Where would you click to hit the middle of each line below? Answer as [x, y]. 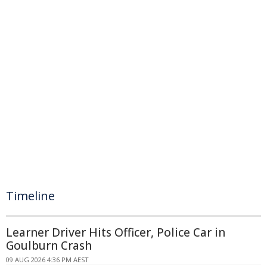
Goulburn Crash [49, 246]
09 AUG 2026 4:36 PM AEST [47, 260]
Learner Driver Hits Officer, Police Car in [116, 232]
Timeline [30, 196]
